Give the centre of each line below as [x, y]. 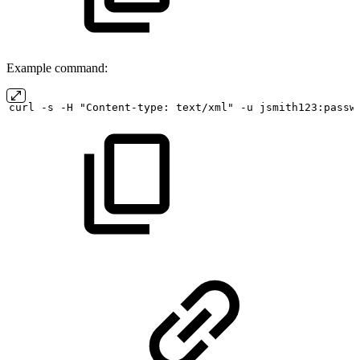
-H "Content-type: [115, 107]
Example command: [57, 67]
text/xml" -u [215, 107]
